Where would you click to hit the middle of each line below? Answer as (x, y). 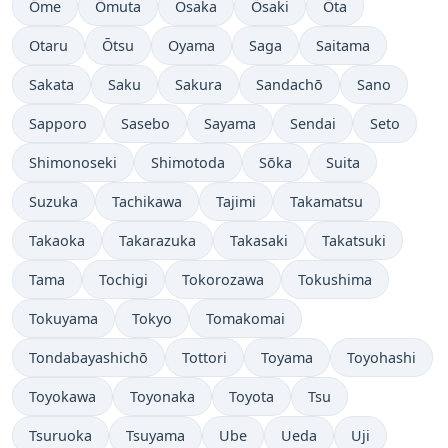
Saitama (343, 46)
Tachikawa (147, 202)
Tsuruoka (60, 436)
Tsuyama (155, 436)
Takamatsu (326, 202)
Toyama (287, 358)
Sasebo (145, 124)
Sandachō (289, 85)
